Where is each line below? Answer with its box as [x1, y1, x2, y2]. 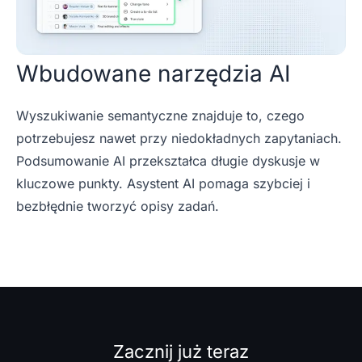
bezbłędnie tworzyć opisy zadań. [16, 198, 219, 214]
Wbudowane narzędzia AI [16, 60, 291, 87]
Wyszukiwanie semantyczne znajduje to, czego [16, 107, 305, 124]
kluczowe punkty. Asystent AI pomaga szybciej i [16, 175, 310, 192]
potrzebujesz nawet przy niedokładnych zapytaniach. [16, 130, 342, 146]
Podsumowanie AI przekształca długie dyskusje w [16, 153, 320, 169]
